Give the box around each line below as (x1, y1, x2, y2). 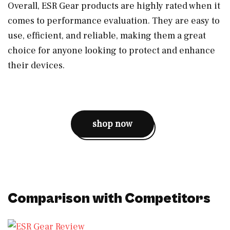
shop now (92, 118, 132, 130)
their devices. (8, 59, 65, 71)
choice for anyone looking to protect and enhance (8, 44, 215, 56)
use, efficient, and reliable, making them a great (8, 29, 206, 42)
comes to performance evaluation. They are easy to (8, 14, 220, 27)
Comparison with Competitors (8, 190, 210, 207)
